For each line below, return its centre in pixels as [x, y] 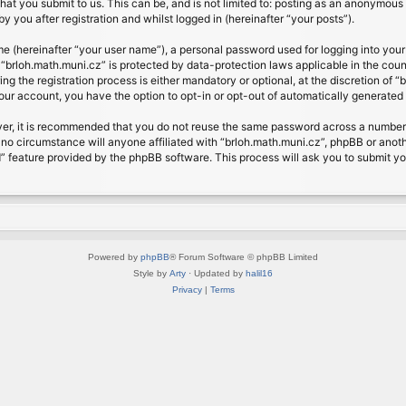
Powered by [114, 256]
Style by [151, 273]
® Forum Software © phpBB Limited [244, 256]
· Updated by [216, 273]
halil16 [259, 273]
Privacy [187, 289]
